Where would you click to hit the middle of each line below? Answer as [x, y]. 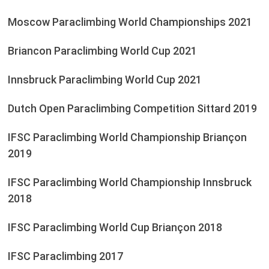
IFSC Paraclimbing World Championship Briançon [127, 138]
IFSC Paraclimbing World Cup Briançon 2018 [115, 228]
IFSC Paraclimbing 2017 [65, 256]
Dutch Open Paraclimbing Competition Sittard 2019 [132, 109]
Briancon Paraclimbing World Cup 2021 [102, 51]
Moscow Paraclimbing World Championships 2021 [130, 22]
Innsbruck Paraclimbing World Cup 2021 [104, 80]
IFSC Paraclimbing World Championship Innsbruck [129, 183]
